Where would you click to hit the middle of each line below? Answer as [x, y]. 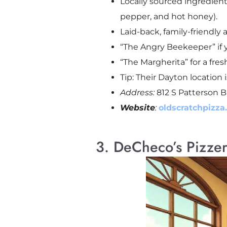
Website [137, 108]
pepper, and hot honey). [168, 17]
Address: [137, 93]
